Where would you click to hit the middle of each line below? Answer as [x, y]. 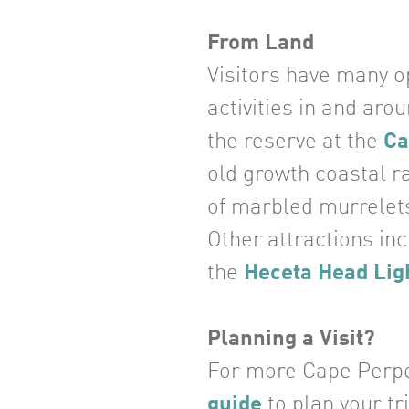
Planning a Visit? [291, 340]
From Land [261, 44]
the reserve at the [295, 143]
